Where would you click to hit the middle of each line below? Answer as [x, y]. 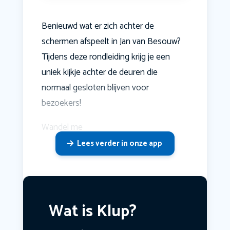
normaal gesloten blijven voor [95, 88]
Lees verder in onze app [119, 144]
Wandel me [62, 128]
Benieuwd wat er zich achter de [98, 26]
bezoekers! [61, 103]
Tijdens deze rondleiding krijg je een [106, 57]
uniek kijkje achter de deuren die [99, 73]
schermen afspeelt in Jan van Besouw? [111, 42]
